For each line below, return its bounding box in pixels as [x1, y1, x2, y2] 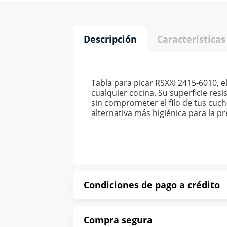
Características [157, 33, 225, 46]
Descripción [84, 33, 137, 46]
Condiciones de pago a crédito [84, 179, 220, 192]
